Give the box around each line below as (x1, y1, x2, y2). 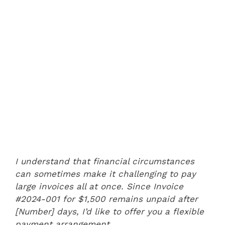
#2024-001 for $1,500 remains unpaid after (15, 193, 198, 204)
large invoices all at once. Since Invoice (15, 181, 183, 191)
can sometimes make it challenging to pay (15, 168, 196, 179)
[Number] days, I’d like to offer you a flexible (15, 206, 204, 216)
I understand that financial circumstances (15, 156, 194, 166)
